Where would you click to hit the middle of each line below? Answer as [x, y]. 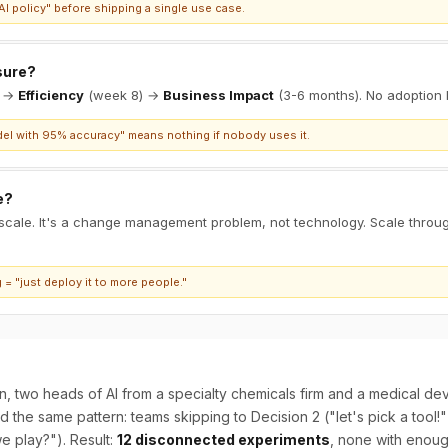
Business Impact [218, 95]
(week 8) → [123, 95]
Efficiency [51, 95]
